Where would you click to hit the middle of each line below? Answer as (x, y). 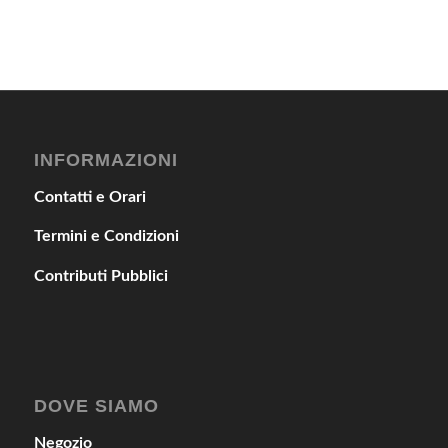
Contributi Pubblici (100, 275)
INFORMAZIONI (105, 160)
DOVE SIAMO (96, 406)
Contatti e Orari (89, 196)
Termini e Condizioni (106, 236)
